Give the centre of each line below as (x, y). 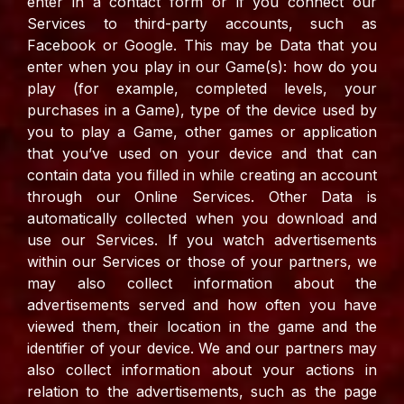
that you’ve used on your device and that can (202, 154)
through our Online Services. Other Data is (202, 197)
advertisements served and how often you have (202, 305)
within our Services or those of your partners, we (202, 262)
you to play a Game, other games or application (202, 132)
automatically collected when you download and (202, 219)
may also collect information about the (202, 284)
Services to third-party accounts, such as (202, 24)
